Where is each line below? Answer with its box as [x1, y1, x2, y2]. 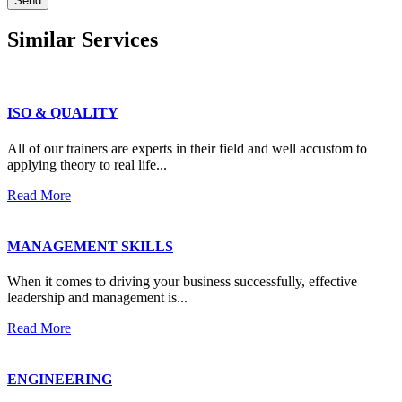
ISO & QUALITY [7, 105, 118, 121]
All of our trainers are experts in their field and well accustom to [7, 140, 367, 156]
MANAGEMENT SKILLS [7, 238, 173, 254]
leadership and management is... [7, 290, 188, 306]
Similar [7, 28, 76, 52]
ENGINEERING [7, 371, 112, 388]
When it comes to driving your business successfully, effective [7, 274, 357, 290]
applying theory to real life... [7, 156, 167, 172]
